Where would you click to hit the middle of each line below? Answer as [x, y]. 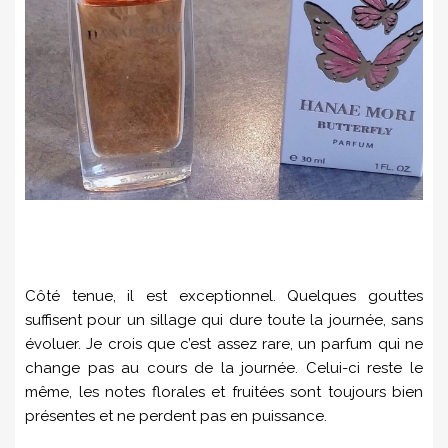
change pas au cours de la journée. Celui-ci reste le [224, 367]
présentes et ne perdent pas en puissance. [176, 415]
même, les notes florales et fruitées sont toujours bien [224, 391]
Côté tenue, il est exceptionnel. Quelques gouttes [224, 295]
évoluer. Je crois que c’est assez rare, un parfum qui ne [224, 343]
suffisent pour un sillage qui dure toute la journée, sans [224, 319]
